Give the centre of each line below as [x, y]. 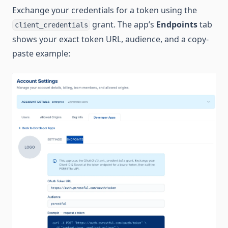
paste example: [41, 53]
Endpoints [177, 24]
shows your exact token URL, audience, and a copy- [110, 39]
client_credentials [51, 25]
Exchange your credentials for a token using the [105, 10]
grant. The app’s [123, 24]
